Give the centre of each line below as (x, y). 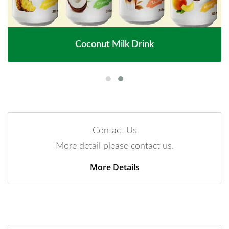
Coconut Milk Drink (114, 44)
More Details (114, 167)
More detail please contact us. (114, 146)
